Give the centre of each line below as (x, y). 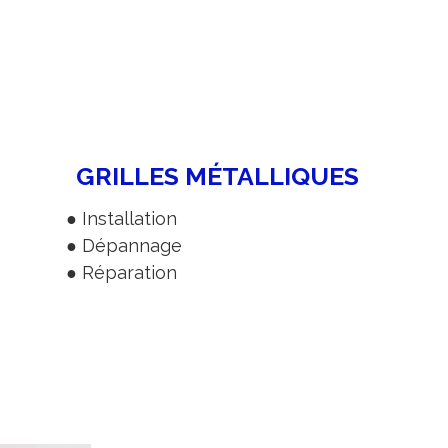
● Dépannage (124, 245)
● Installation (122, 218)
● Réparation (122, 272)
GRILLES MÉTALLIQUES (217, 175)
